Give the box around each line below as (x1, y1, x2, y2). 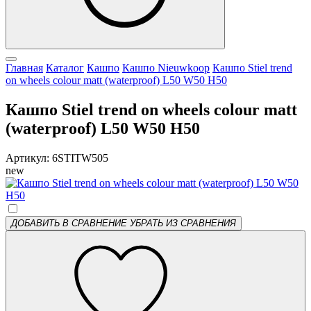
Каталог (46, 62, 84, 74)
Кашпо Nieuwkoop (122, 62, 210, 74)
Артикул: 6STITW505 (6, 152, 108, 165)
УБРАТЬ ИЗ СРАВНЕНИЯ (130, 218, 236, 229)
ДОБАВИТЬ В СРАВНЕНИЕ (11, 218, 127, 229)
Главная (6, 62, 43, 74)
